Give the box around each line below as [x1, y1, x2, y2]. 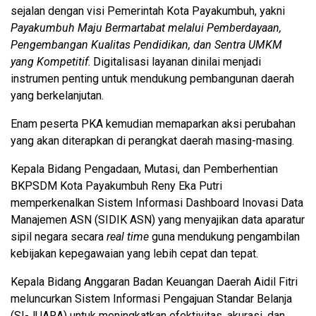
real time [107, 229, 149, 243]
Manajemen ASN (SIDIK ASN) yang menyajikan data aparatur [11, 212, 305, 226]
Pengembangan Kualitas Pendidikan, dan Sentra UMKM [11, 37, 282, 51]
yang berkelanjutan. [11, 88, 104, 102]
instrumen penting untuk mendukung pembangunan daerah [11, 71, 294, 85]
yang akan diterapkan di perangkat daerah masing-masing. [11, 133, 294, 147]
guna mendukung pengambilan [149, 229, 300, 243]
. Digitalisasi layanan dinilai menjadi [88, 54, 261, 68]
